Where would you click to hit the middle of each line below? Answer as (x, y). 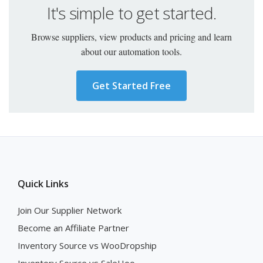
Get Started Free (131, 86)
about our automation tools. (131, 51)
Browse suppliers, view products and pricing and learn (131, 37)
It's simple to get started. (131, 13)
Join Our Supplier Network (70, 210)
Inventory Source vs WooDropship (87, 245)
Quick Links (43, 184)
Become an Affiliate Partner (73, 228)
